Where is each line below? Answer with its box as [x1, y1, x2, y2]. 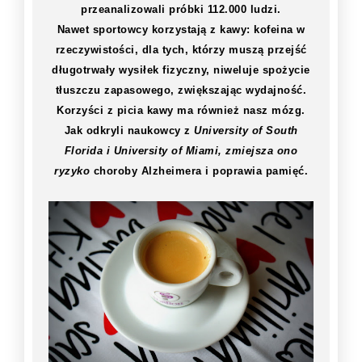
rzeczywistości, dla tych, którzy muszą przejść [55, 43, 307, 56]
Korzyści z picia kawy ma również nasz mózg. [57, 103, 305, 116]
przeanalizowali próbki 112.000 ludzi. [81, 2, 281, 15]
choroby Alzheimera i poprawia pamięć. [90, 164, 308, 177]
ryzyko [54, 164, 90, 177]
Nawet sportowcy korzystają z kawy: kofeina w [57, 23, 305, 36]
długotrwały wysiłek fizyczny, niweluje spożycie [52, 63, 310, 76]
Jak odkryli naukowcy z [64, 124, 194, 137]
